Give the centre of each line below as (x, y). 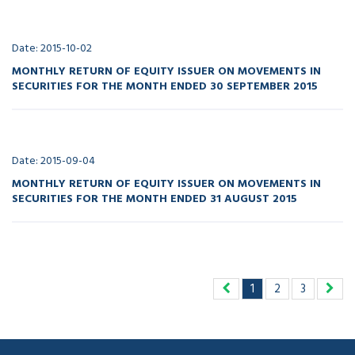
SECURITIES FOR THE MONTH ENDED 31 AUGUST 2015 (155, 198)
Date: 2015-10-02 (52, 48)
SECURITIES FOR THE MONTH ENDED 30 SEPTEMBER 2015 (165, 85)
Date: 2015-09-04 (53, 160)
